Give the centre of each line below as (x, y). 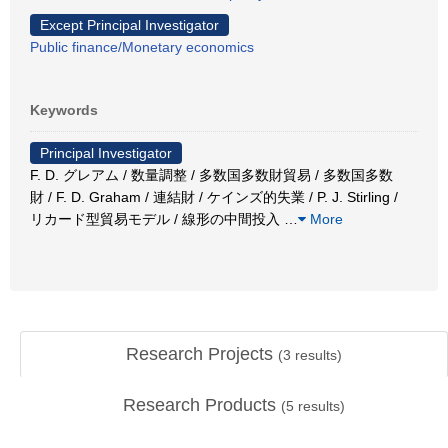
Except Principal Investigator (129, 24)
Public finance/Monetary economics (142, 46)
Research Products (202, 405)
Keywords (64, 109)
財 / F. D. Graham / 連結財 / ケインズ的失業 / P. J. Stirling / (214, 196)
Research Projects (202, 354)
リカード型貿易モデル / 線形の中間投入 (157, 218)
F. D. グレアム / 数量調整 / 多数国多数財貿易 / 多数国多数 (211, 174)
